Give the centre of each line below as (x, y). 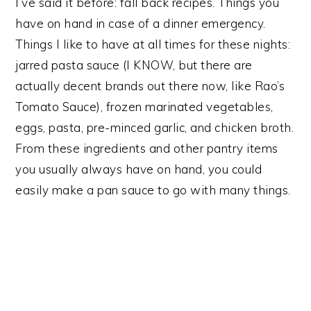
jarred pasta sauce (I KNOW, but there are (134, 65)
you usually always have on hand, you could (139, 169)
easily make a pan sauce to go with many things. (153, 190)
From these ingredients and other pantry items (147, 149)
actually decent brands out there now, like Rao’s (150, 86)
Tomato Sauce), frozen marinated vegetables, (144, 107)
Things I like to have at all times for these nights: (153, 44)
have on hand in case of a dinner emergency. (141, 24)
